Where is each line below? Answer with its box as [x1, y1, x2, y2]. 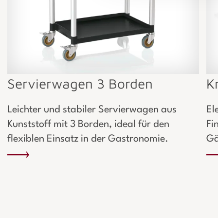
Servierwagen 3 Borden [7, 75, 153, 92]
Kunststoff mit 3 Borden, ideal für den [7, 120, 169, 130]
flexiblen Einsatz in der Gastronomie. [7, 134, 168, 145]
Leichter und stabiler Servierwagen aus [7, 105, 177, 115]
